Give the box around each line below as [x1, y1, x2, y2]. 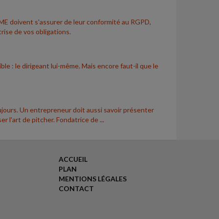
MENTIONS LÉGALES [58, 175, 127, 183]
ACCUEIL [58, 155, 88, 163]
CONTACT [58, 184, 94, 193]
